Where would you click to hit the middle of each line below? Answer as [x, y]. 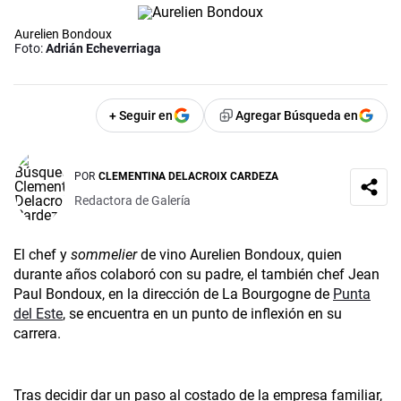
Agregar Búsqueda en [297, 116]
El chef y [42, 255]
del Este [38, 314]
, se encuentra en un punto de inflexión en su [202, 314]
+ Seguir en [141, 116]
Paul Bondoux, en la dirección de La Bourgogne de [173, 294]
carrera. [37, 334]
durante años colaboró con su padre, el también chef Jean [196, 275]
